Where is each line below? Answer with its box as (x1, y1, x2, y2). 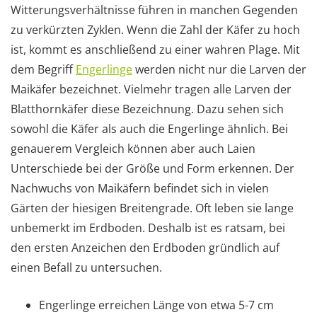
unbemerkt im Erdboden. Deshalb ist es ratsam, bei (11, 219, 285, 236)
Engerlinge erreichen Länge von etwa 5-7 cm (39, 296, 274, 313)
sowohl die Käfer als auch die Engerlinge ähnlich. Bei (11, 120, 288, 137)
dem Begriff (11, 61, 76, 77)
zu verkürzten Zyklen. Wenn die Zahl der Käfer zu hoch (11, 21, 300, 38)
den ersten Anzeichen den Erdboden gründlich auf (11, 239, 279, 255)
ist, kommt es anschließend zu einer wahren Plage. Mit (11, 41, 300, 57)
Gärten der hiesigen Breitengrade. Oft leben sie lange (11, 200, 294, 216)
